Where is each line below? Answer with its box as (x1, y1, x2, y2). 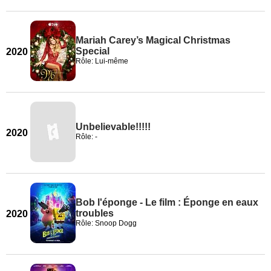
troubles (76, 208, 114, 218)
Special (76, 46, 109, 56)
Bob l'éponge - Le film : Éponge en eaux (76, 197, 258, 207)
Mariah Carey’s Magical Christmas (76, 35, 230, 45)
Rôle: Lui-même (76, 57, 128, 65)
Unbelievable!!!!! (76, 122, 151, 132)
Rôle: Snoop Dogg (76, 219, 137, 227)
